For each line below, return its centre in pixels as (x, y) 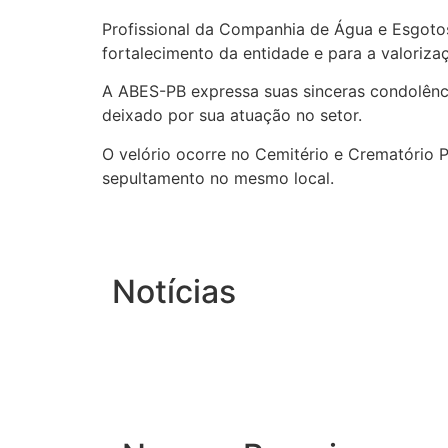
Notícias (174, 291)
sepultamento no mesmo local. (218, 177)
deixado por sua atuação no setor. (232, 115)
